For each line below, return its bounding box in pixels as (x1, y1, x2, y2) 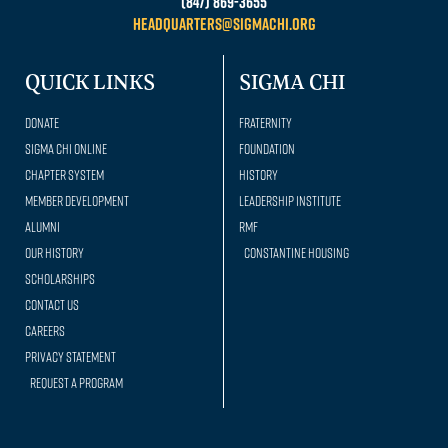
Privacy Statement (25, 347, 116, 365)
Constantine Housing (244, 243, 349, 261)
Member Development (25, 191, 129, 209)
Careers (25, 321, 65, 339)
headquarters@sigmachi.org (132, 12, 316, 34)
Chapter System (25, 165, 104, 183)
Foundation (239, 139, 295, 157)
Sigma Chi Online (25, 139, 107, 157)
